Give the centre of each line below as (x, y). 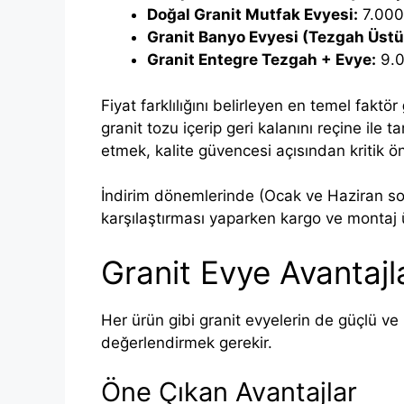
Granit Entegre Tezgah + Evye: (262, 60)
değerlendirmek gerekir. (187, 342)
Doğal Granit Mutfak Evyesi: (252, 15)
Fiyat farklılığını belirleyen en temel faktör (252, 105)
